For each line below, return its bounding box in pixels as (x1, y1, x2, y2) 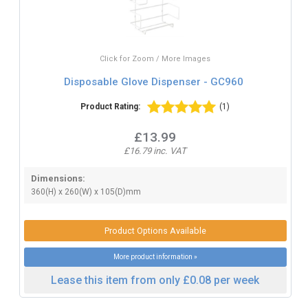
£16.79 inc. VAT (124, 145, 187, 156)
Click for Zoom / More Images (100, 54, 211, 63)
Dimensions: (30, 173, 85, 184)
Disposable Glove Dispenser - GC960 (64, 76, 244, 89)
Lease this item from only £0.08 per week (51, 273, 260, 287)
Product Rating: (80, 101, 141, 111)
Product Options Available (104, 225, 206, 236)
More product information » (113, 252, 197, 261)
